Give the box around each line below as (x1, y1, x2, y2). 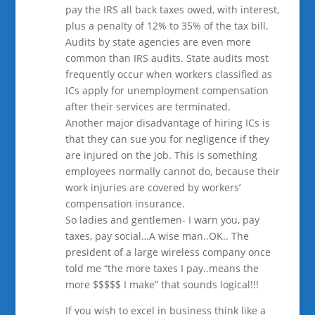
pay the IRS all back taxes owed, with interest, (65, 3, 279, 16)
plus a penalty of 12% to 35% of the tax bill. (65, 19, 269, 32)
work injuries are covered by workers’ (65, 181, 240, 194)
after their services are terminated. (65, 100, 231, 113)
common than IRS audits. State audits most (65, 51, 269, 65)
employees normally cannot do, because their (65, 165, 280, 178)
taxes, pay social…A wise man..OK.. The (65, 229, 249, 243)
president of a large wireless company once (65, 245, 271, 259)
